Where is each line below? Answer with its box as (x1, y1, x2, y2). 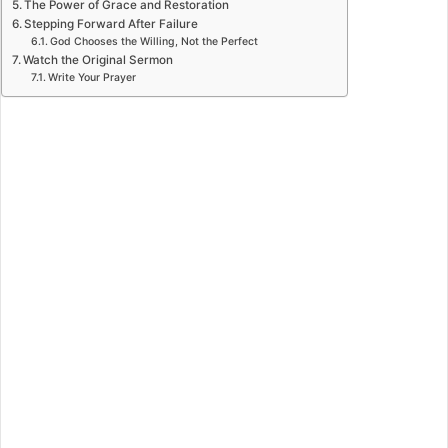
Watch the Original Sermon (23, 53, 174, 68)
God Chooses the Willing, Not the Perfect (49, 35, 258, 49)
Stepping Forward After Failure (24, 17, 199, 32)
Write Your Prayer (47, 71, 136, 85)
